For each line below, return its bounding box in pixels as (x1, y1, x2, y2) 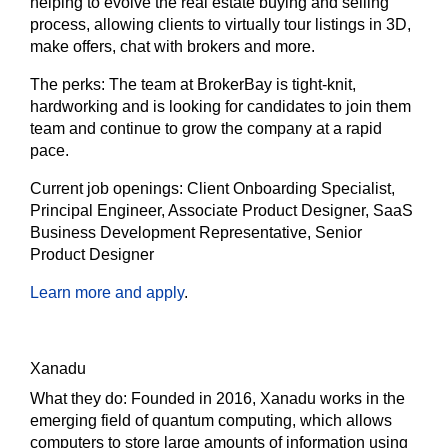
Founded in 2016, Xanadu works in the (131, 390, 405, 407)
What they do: (30, 390, 131, 407)
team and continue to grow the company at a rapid (30, 120, 382, 137)
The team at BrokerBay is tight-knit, (109, 76, 356, 93)
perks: (62, 76, 109, 93)
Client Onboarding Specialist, (187, 180, 395, 197)
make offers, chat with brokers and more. (30, 38, 315, 55)
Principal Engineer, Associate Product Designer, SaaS (30, 202, 413, 219)
